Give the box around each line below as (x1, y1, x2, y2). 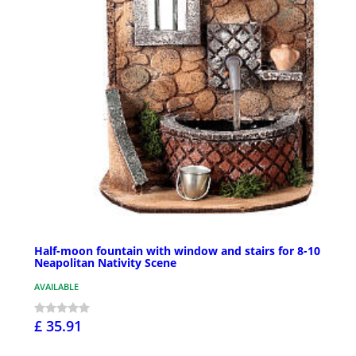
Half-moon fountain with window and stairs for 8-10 (34, 243, 320, 259)
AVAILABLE (34, 281, 79, 293)
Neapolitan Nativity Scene (34, 255, 176, 271)
